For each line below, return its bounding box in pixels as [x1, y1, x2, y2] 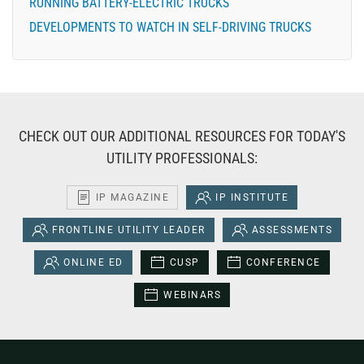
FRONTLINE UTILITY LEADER [51, 224, 206, 236]
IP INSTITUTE [215, 192, 289, 204]
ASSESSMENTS [251, 224, 333, 236]
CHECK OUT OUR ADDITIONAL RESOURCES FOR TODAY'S [19, 128, 345, 145]
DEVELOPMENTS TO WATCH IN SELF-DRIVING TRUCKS [29, 19, 311, 36]
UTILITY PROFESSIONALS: [106, 149, 258, 167]
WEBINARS [163, 289, 221, 301]
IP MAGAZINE [95, 192, 170, 204]
